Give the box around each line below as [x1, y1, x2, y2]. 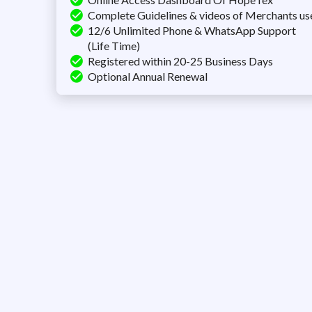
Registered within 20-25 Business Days [87, 54, 273, 68]
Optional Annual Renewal [87, 70, 208, 83]
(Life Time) [87, 39, 140, 52]
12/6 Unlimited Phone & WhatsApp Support [87, 24, 296, 37]
